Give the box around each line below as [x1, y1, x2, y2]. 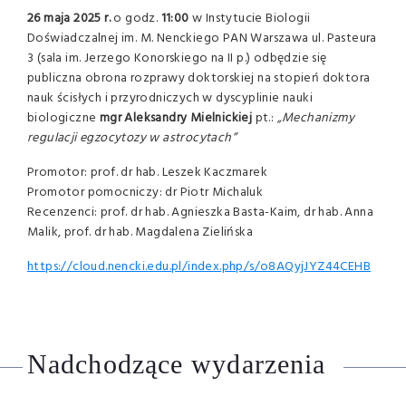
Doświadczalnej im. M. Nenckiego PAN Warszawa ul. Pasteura [27, 28, 377, 49]
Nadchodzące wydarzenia [27, 349, 326, 379]
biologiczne [27, 108, 100, 129]
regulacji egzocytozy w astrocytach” [27, 128, 237, 149]
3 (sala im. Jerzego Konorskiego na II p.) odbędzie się [27, 48, 327, 69]
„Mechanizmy [276, 108, 355, 129]
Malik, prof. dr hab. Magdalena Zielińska [27, 222, 253, 243]
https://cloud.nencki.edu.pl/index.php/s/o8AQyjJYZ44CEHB [27, 256, 371, 277]
